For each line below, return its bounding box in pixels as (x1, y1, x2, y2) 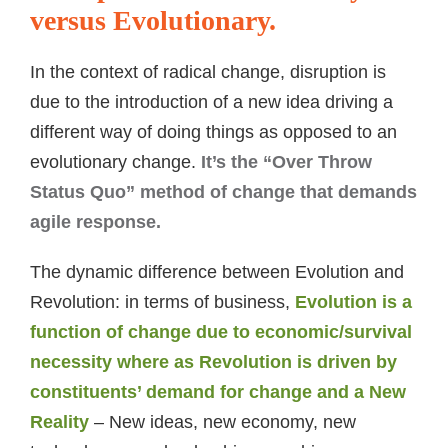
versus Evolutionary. (30, 5, 276, 36)
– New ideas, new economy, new (89, 412, 356, 432)
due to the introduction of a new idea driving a (30, 92, 393, 112)
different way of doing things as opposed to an (30, 122, 397, 142)
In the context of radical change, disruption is (30, 62, 386, 82)
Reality (30, 412, 89, 432)
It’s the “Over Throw (201, 152, 372, 172)
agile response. (30, 212, 161, 232)
